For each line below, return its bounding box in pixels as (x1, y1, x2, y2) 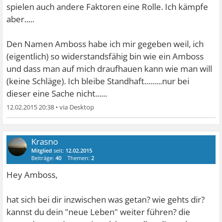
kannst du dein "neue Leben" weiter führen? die (6, 206, 191, 218)
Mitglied (31, 147, 53, 154)
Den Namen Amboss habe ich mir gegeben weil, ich (6, 38, 204, 50)
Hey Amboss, (6, 169, 58, 180)
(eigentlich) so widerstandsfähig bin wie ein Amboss (6, 51, 204, 62)
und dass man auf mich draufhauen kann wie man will (6, 63, 213, 74)
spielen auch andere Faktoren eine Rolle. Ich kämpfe (6, 1, 209, 12)
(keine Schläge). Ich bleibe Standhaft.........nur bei (6, 75, 190, 87)
